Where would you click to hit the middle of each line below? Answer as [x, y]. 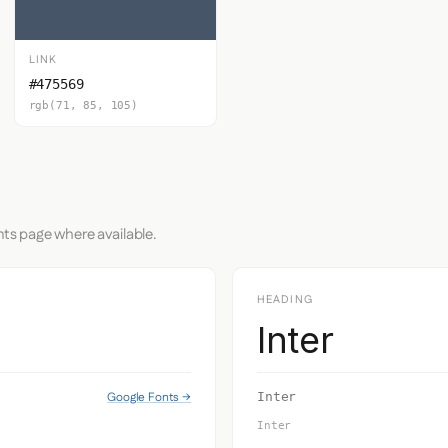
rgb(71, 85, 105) [83, 105]
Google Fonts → [149, 397]
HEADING [285, 300]
